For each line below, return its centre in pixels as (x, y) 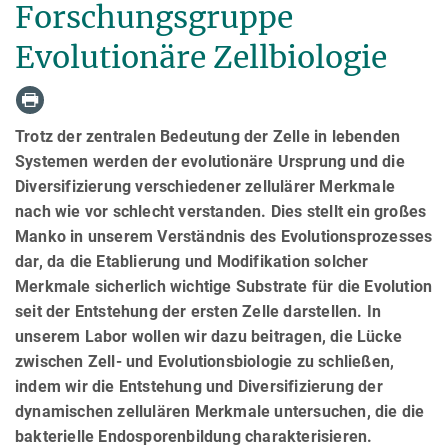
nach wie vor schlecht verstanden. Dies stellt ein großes (221, 211)
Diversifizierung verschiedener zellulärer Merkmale (205, 186)
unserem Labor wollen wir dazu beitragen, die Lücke (209, 336)
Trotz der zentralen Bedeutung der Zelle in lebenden (208, 136)
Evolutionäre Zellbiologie (201, 56)
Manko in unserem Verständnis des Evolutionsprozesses (224, 236)
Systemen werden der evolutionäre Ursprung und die (210, 161)
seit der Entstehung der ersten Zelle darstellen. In (198, 311)
